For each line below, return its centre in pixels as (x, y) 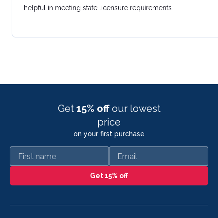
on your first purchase (109, 134)
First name (28, 152)
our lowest (136, 109)
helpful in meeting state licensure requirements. (99, 8)
